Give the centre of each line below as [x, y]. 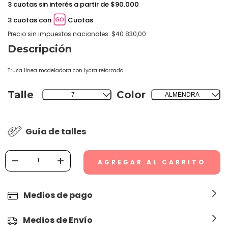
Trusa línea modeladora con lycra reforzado [65, 72]
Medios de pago [58, 197]
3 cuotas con [30, 22]
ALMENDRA [182, 96]
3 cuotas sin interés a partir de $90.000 [73, 6]
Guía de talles [55, 133]
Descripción [40, 50]
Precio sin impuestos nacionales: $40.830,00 [77, 35]
